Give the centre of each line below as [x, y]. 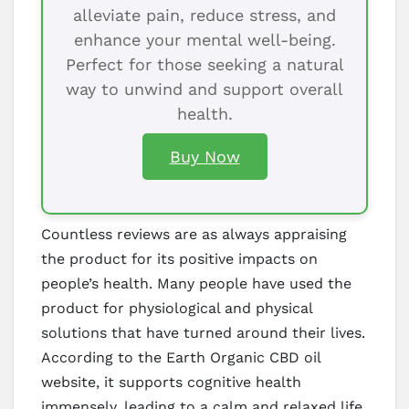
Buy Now [204, 156]
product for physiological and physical [177, 308]
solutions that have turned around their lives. [203, 332]
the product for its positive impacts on [179, 258]
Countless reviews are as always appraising [194, 234]
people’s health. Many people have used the [196, 283]
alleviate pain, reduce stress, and [204, 15]
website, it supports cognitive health [171, 382]
